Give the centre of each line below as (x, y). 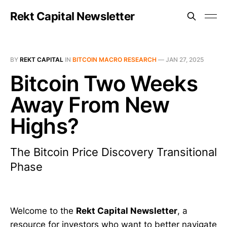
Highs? (44, 126)
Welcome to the (43, 211)
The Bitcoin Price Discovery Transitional (113, 152)
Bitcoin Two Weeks (104, 83)
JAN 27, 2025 (185, 60)
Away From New (90, 105)
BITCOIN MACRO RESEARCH (115, 60)
